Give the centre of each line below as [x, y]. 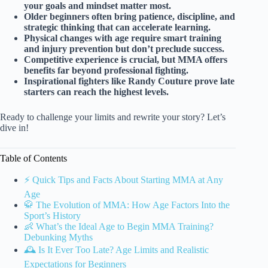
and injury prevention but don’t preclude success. [124, 48]
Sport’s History [52, 215]
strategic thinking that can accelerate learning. [117, 27]
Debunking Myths [58, 237]
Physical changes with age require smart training [123, 38]
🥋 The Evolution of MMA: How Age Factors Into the [127, 205]
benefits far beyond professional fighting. [106, 70]
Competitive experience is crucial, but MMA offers [126, 59]
